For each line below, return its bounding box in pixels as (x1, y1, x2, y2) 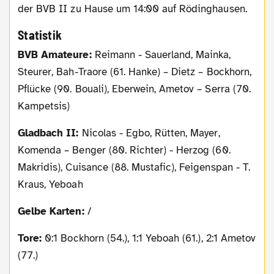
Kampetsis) (18, 100, 70, 113)
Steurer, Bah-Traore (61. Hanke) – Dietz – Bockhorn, (18, 65, 251, 79)
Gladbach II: (25, 127, 82, 140)
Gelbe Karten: (25, 205, 84, 218)
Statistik (18, 27, 62, 42)
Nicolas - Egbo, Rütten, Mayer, (81, 127, 220, 140)
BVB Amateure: (24, 48, 95, 62)
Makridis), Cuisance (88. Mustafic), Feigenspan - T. (18, 161, 250, 174)
